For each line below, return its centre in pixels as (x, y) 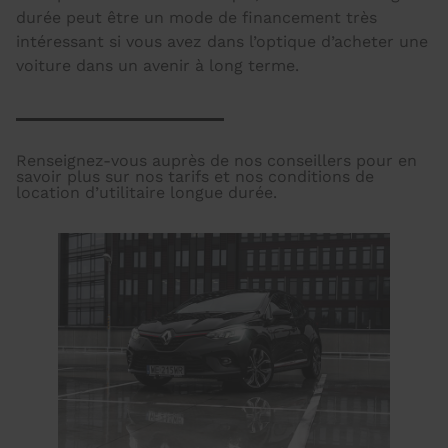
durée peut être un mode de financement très (196, 17)
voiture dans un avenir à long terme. (157, 65)
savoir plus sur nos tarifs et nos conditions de (195, 176)
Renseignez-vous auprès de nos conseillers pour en (216, 160)
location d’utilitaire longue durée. (146, 192)
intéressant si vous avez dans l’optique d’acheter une (222, 41)
